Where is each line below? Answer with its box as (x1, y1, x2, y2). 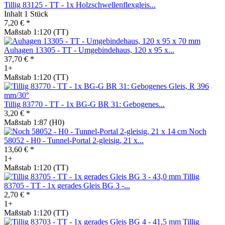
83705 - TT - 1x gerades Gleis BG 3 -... (4, 181, 130, 190)
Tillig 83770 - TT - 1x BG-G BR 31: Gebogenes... (4, 99, 165, 108)
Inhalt (4, 9, 24, 18)
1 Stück (24, 9, 48, 18)
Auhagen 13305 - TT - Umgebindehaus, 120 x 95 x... (4, 45, 174, 54)
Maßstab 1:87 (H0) (4, 118, 64, 127)
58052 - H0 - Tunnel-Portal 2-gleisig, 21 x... (4, 136, 144, 145)
